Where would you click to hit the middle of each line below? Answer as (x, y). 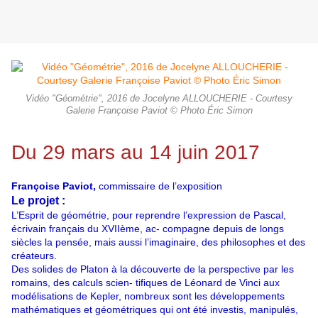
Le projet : (38, 201)
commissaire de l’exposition (159, 186)
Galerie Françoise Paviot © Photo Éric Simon (159, 111)
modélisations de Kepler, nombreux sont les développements (148, 296)
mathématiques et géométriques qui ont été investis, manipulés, (155, 310)
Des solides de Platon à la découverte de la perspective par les (153, 269)
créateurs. (34, 256)
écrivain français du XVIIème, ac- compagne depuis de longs (148, 229)
